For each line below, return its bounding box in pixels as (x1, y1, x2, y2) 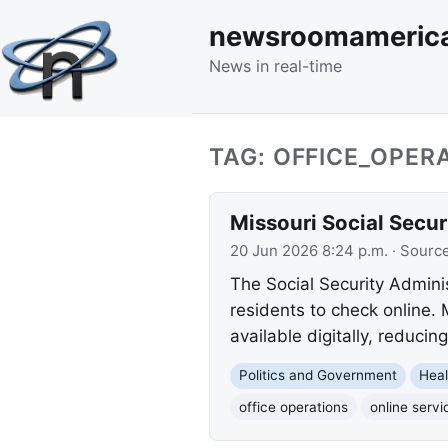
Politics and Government (238, 367, 397, 384)
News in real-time (209, 55, 342, 76)
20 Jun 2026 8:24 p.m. (229, 241, 388, 260)
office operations (238, 398, 348, 415)
